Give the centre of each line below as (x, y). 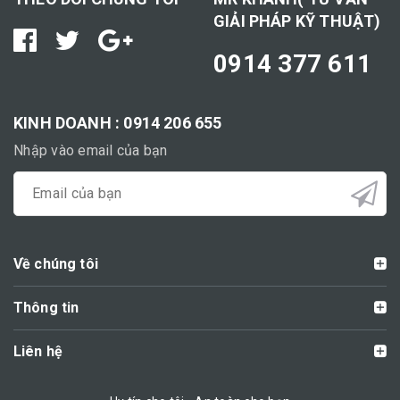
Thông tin (46, 307)
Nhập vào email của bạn (91, 150)
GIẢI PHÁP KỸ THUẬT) (297, 21)
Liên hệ (38, 351)
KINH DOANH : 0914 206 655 (118, 122)
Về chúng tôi (56, 263)
